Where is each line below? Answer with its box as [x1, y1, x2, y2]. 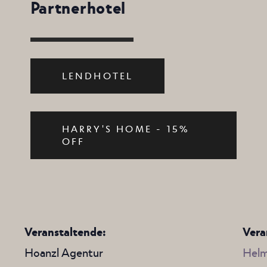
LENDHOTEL [61, 69, 133, 81]
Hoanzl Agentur [24, 244, 103, 259]
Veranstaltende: [24, 223, 106, 238]
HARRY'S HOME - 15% [61, 122, 190, 134]
